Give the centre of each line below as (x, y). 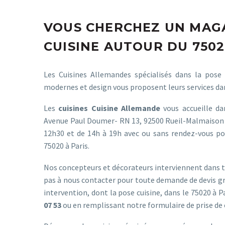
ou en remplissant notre (104, 205)
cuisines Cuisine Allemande (109, 108)
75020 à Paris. (67, 146)
